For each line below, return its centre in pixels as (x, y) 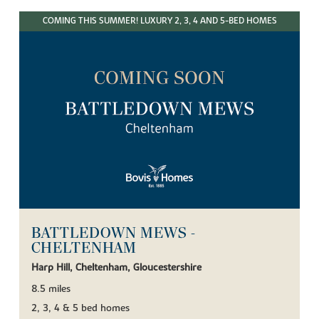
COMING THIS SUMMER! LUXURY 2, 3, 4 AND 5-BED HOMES (159, 21)
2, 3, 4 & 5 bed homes (81, 308)
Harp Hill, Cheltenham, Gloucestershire (117, 267)
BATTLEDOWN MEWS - (114, 233)
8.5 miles (51, 289)
